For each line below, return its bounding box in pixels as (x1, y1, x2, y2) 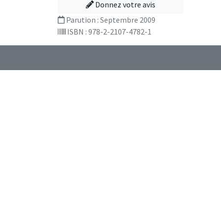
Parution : (65, 14, 100, 25)
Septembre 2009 (100, 14, 155, 25)
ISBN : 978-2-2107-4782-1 (66, 26, 151, 37)
